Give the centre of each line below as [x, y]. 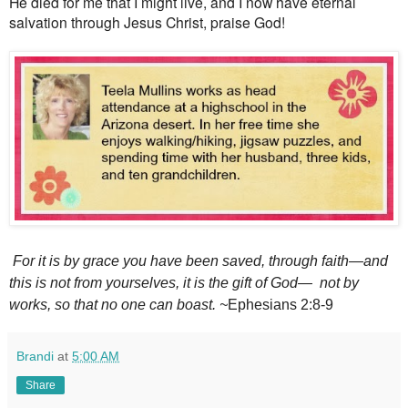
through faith [307, 260]
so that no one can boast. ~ [139, 305]
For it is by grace [66, 260]
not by [339, 283]
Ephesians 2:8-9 [280, 305]
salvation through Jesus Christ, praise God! [147, 21]
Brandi [35, 357]
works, [30, 305]
